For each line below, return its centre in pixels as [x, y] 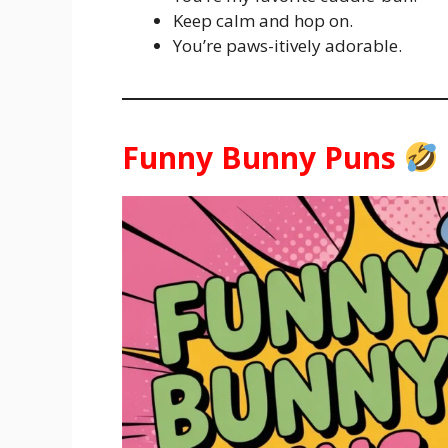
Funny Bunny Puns [263, 158]
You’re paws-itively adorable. [287, 46]
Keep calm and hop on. [263, 21]
